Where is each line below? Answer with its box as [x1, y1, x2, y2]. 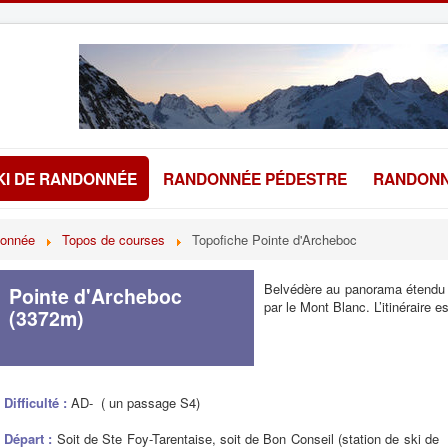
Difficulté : [4, 393, 71, 412]
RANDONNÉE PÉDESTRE [163, 167, 347, 190]
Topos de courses [62, 230, 165, 249]
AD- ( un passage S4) [71, 393, 200, 412]
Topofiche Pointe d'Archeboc [192, 230, 357, 249]
